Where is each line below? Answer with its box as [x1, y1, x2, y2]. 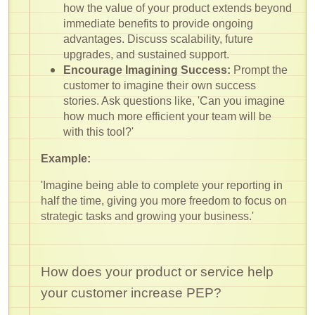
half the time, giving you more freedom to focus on [41, 194, 287, 207]
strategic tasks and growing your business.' [41, 210, 254, 222]
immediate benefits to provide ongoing [63, 17, 253, 30]
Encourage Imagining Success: [63, 63, 231, 76]
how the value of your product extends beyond [63, 1, 292, 14]
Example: [41, 152, 91, 165]
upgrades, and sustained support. [63, 48, 229, 60]
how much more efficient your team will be [63, 110, 271, 122]
